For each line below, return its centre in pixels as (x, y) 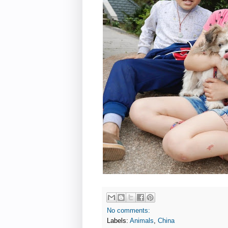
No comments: (129, 211)
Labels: (118, 221)
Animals (142, 221)
